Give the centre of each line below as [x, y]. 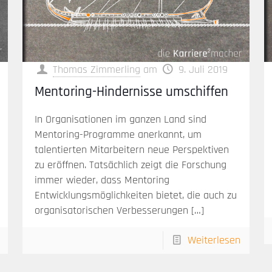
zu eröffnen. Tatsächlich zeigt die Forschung [130, 165]
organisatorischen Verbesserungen [111, 211]
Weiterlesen [214, 240]
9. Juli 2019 [203, 70]
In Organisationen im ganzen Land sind [120, 120]
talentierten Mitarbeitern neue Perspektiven [131, 150]
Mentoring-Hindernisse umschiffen [131, 92]
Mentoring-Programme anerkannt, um [118, 135]
